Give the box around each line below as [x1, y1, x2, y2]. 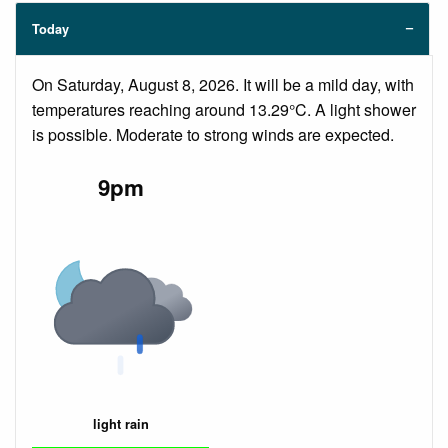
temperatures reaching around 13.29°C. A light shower [32, 98, 416, 122]
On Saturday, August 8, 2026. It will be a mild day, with [32, 73, 414, 97]
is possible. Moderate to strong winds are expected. [32, 123, 394, 147]
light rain [92, 414, 149, 433]
